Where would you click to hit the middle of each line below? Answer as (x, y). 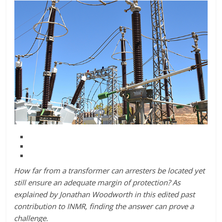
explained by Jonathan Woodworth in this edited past (105, 194)
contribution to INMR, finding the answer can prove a (104, 206)
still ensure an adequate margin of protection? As (97, 182)
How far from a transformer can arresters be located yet (110, 170)
